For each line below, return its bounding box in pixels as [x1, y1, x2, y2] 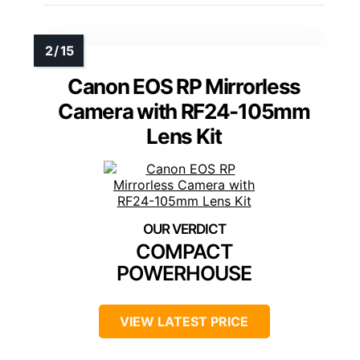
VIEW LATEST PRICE [120, 313, 248, 330]
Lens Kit [146, 124, 222, 149]
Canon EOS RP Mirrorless [67, 74, 301, 100]
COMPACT [135, 239, 233, 264]
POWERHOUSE [117, 261, 252, 286]
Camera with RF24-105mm [58, 99, 310, 125]
